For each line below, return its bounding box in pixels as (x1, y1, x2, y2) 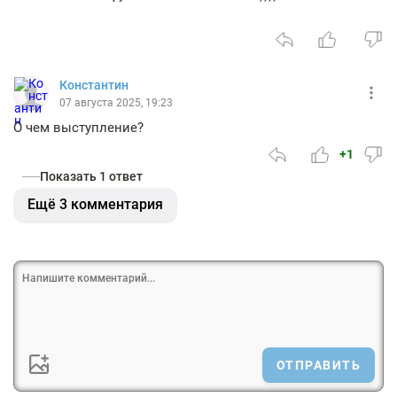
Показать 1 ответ (40, 169, 143, 183)
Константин (59, 78, 128, 92)
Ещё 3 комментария (27, 196, 163, 213)
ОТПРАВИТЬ (276, 358, 361, 372)
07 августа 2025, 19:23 (59, 97, 173, 109)
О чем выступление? (13, 120, 144, 136)
